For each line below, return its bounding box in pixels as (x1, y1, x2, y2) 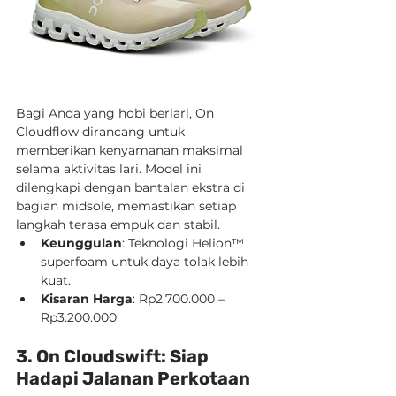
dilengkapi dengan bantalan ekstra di (16, 179, 248, 195)
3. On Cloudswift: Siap (16, 346, 212, 367)
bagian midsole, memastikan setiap (16, 198, 240, 214)
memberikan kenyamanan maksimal (16, 142, 247, 158)
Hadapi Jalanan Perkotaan (16, 368, 250, 389)
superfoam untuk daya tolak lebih (41, 254, 252, 270)
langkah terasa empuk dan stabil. (16, 217, 220, 232)
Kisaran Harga (41, 291, 133, 307)
